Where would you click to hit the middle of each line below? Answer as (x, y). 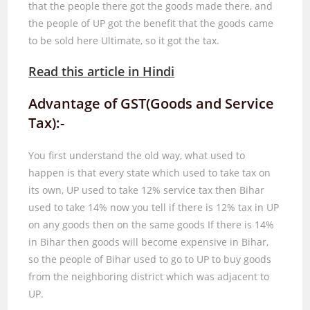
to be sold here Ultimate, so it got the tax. (124, 40)
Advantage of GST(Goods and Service (152, 103)
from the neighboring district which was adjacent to (149, 276)
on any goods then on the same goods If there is (142, 224)
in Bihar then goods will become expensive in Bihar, (149, 241)
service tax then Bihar (213, 190)
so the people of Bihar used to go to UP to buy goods (150, 259)
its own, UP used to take (85, 190)
